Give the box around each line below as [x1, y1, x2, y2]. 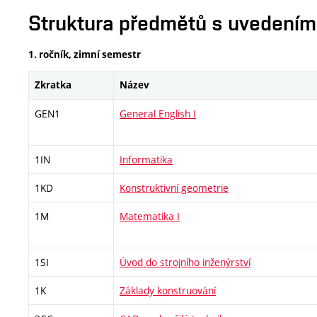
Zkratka [35, 79, 71, 92]
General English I [120, 107, 196, 121]
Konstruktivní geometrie [120, 181, 229, 195]
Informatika [120, 153, 173, 167]
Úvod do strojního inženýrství [120, 255, 250, 270]
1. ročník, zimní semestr [28, 48, 141, 62]
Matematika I [120, 209, 180, 224]
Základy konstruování [120, 284, 216, 298]
